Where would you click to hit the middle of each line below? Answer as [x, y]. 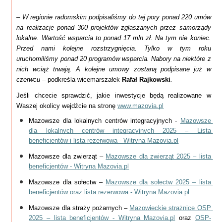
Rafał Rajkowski [146, 80]
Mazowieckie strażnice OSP [170, 208]
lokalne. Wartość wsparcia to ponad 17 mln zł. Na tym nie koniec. [114, 38]
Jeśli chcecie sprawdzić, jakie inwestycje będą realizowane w [114, 96]
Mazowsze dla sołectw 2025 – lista [158, 182]
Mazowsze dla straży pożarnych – [79, 208]
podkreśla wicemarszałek [85, 80]
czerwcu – [32, 80]
